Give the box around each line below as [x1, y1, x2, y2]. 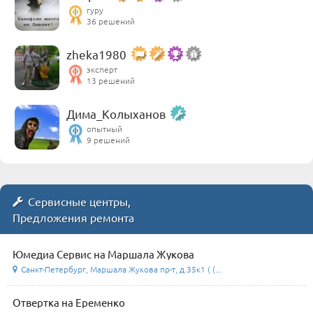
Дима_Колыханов [66, 105, 166, 121]
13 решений [87, 74, 135, 86]
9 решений [87, 133, 130, 145]
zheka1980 [66, 46, 126, 61]
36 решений [87, 15, 135, 27]
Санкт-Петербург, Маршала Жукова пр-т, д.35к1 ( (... [21, 263, 221, 275]
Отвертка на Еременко [13, 295, 125, 309]
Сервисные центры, [28, 194, 131, 208]
